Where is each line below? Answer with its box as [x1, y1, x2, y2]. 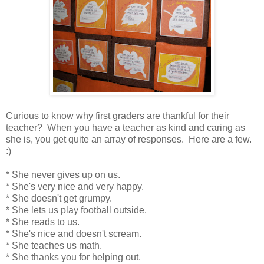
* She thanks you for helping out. [6, 252, 141, 262]
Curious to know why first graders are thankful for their [6, 111, 229, 121]
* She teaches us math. [6, 240, 102, 250]
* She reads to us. [6, 217, 80, 227]
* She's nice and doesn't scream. [6, 229, 141, 239]
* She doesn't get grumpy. [6, 193, 112, 203]
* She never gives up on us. [6, 170, 120, 180]
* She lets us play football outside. [6, 205, 147, 215]
